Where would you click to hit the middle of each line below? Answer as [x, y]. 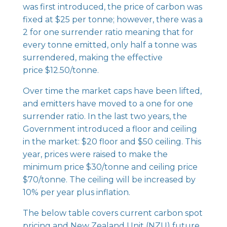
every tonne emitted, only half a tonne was [109, 45]
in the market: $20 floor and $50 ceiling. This [112, 141]
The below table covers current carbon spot [112, 213]
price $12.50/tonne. [62, 70]
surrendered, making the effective [92, 57]
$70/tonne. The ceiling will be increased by [109, 179]
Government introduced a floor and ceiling [110, 129]
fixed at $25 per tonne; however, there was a [112, 19]
